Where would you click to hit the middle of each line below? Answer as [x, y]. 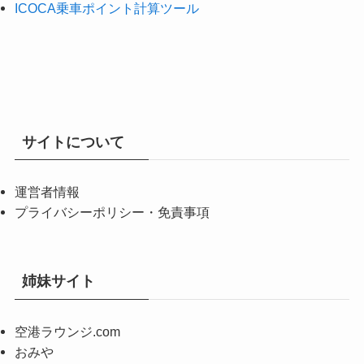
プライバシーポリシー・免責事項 [112, 212]
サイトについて [73, 142]
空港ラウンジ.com [67, 331]
